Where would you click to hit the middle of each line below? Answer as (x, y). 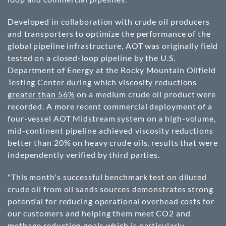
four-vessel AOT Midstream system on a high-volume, (112, 118)
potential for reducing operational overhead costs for (111, 201)
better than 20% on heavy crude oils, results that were (113, 143)
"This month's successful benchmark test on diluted (107, 177)
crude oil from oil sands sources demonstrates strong (110, 189)
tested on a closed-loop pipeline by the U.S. (92, 58)
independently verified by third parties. (84, 155)
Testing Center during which (63, 82)
